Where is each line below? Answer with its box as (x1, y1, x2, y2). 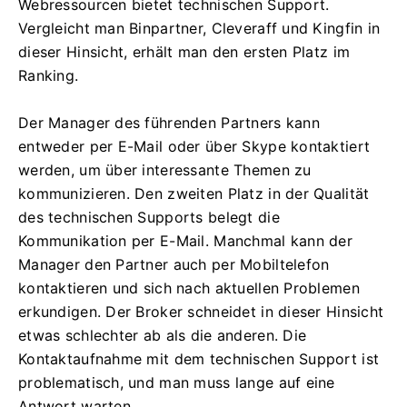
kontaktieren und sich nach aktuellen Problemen (18, 278, 360, 297)
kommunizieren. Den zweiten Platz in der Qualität (18, 184, 370, 203)
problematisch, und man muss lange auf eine (18, 372, 335, 392)
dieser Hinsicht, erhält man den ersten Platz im (18, 42, 351, 61)
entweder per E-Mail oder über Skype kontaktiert (18, 136, 371, 155)
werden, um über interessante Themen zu (18, 160, 312, 179)
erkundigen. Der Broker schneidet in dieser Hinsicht (18, 302, 384, 321)
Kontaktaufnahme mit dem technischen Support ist (18, 349, 380, 368)
